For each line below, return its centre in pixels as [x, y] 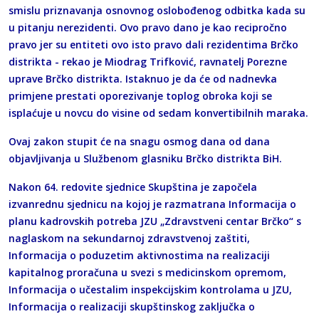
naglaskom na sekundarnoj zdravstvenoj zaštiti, [129, 238]
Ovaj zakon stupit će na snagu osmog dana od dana [139, 141]
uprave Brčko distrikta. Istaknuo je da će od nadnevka [143, 78]
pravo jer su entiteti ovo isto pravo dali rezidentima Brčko [153, 44]
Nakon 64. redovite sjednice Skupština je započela [133, 187]
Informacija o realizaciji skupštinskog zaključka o [132, 306]
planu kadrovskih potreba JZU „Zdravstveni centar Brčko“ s [155, 221]
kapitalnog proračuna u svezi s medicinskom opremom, [147, 272]
